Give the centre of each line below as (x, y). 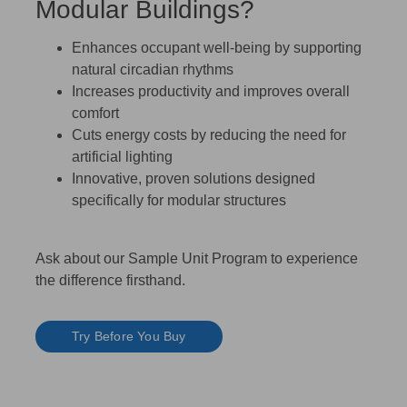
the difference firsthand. (110, 280)
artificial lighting (122, 156)
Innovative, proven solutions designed (194, 178)
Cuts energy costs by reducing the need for (209, 134)
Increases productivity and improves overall (211, 91)
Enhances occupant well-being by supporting (217, 47)
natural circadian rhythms (153, 69)
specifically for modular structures (179, 200)
